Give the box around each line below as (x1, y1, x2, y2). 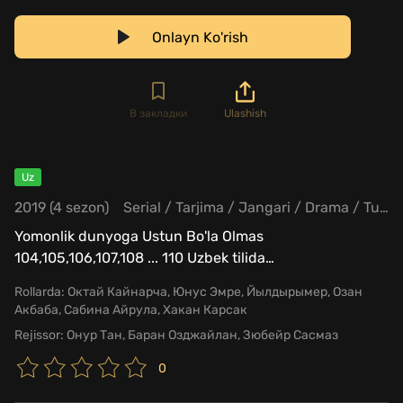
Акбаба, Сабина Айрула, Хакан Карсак (14, 301, 247, 318)
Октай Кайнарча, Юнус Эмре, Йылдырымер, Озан (65, 283, 363, 300)
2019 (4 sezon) (14, 198, 109, 216)
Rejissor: (14, 327, 64, 343)
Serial (123, 198, 161, 216)
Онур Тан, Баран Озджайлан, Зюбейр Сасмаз (64, 327, 338, 343)
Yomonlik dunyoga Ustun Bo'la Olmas (14, 227, 264, 245)
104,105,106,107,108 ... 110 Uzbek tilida (14, 248, 265, 266)
